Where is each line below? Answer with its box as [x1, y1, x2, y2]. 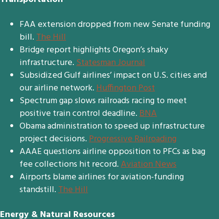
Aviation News [121, 157, 176, 172]
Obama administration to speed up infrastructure [20, 119, 205, 133]
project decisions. [20, 132, 89, 146]
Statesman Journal [76, 56, 145, 70]
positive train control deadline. [20, 107, 139, 121]
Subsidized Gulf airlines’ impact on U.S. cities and [20, 68, 207, 83]
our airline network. [20, 81, 96, 95]
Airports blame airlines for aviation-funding [20, 170, 184, 184]
